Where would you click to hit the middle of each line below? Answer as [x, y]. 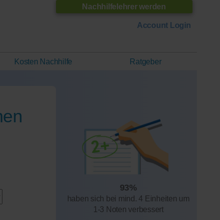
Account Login [164, 26]
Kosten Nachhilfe [43, 62]
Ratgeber [146, 62]
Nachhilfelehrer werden [124, 6]
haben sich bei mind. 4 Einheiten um [128, 198]
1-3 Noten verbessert [128, 209]
